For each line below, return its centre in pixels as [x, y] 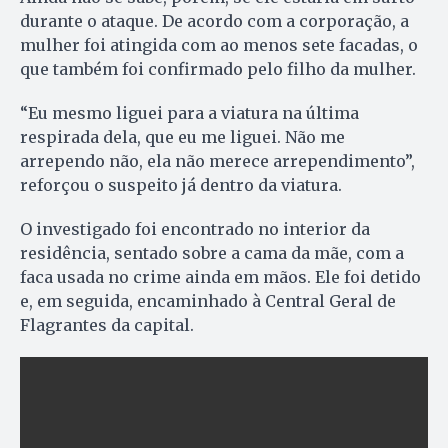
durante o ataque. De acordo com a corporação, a [214, 20]
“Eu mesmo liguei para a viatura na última [189, 112]
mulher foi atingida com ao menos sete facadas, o [219, 44]
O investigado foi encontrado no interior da [195, 228]
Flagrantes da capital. [107, 324]
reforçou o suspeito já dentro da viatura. [181, 184]
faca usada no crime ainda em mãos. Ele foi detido [220, 276]
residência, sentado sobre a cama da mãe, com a [212, 252]
